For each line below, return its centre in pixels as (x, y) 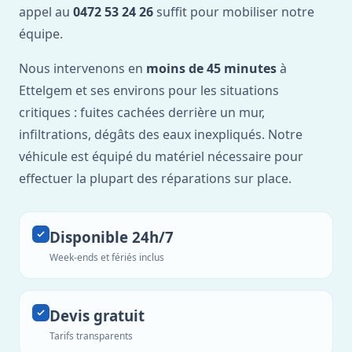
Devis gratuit (97, 315)
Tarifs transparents (91, 336)
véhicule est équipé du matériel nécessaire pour (161, 156)
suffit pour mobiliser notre (234, 12)
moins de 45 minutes (211, 68)
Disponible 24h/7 (112, 237)
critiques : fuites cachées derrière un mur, (142, 112)
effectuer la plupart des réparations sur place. (155, 178)
